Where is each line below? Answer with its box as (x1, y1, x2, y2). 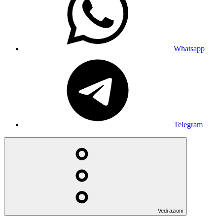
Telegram (174, 120, 203, 129)
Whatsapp (174, 44, 205, 53)
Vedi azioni (158, 207, 183, 214)
